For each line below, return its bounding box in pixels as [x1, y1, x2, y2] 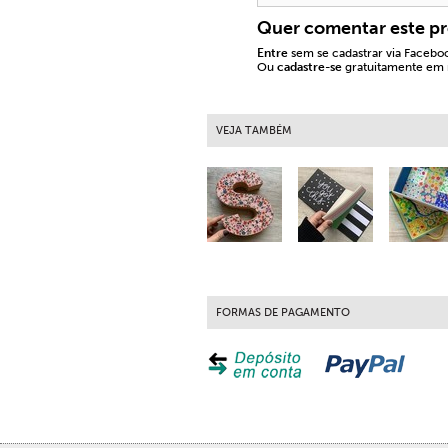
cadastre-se [277, 60, 342, 74]
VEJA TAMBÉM [216, 124, 292, 137]
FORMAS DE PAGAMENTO [216, 306, 350, 319]
